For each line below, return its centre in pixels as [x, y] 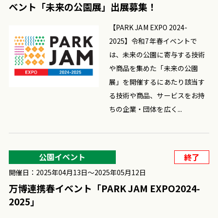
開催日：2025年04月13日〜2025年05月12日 [77, 172]
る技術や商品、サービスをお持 [157, 95]
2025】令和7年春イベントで [153, 41]
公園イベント [62, 156]
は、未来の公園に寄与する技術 [157, 54]
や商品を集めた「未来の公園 [154, 68]
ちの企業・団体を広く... [145, 109]
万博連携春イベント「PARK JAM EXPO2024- [104, 188]
